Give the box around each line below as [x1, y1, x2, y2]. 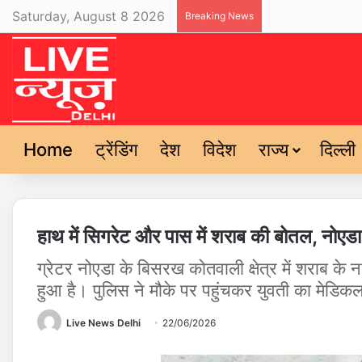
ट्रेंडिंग [95, 139, 137, 160]
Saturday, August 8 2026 [12, 8, 165, 24]
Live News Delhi [66, 317, 141, 329]
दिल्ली [320, 139, 356, 160]
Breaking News [185, 10, 254, 22]
